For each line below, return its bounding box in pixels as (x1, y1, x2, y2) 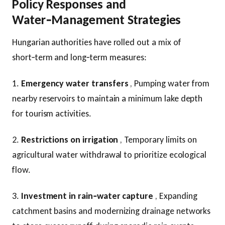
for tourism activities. (12, 107, 91, 119)
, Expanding (153, 190, 197, 201)
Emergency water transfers (21, 77, 129, 89)
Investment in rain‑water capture (21, 190, 154, 201)
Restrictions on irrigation (21, 134, 119, 145)
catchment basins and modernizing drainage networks (12, 205, 211, 216)
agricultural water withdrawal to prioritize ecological (12, 149, 207, 160)
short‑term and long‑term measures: (12, 51, 147, 63)
